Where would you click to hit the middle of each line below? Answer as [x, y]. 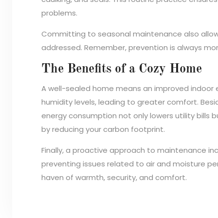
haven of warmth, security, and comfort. [114, 177]
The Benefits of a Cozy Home [122, 69]
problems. [59, 13]
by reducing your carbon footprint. [103, 129]
